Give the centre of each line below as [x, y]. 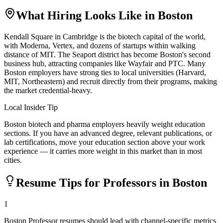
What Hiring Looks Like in [87, 15]
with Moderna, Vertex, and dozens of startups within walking [100, 45]
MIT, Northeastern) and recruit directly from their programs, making [111, 81]
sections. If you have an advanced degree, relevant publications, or [108, 133]
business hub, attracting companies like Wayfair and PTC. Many [105, 63]
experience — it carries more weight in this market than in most [103, 151]
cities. [13, 160]
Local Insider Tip [31, 107]
